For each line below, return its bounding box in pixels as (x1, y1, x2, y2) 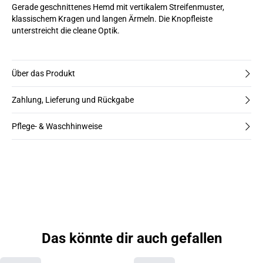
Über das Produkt (12, 69, 75, 78)
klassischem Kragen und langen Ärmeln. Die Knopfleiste (12, 14, 213, 23)
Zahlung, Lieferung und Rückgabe (12, 95, 134, 104)
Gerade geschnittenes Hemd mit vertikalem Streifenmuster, (12, 2, 224, 12)
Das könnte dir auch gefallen (41, 230, 222, 247)
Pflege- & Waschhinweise (12, 122, 102, 131)
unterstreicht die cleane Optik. (12, 26, 120, 35)
